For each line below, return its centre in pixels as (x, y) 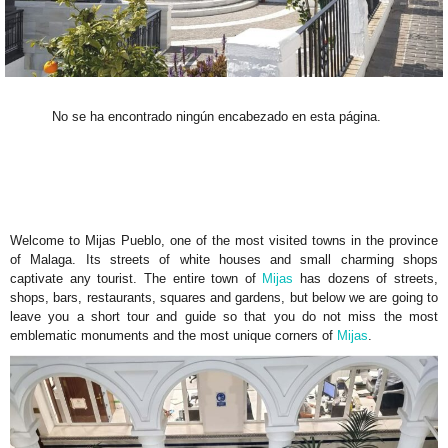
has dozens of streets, (366, 279)
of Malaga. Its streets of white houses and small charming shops (224, 260)
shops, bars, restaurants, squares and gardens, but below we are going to (224, 298)
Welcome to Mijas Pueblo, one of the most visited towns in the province (224, 241)
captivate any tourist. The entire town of (136, 279)
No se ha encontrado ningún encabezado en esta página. (216, 117)
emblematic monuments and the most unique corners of (173, 336)
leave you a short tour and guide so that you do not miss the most (224, 317)
